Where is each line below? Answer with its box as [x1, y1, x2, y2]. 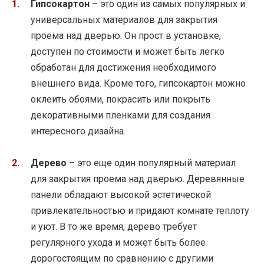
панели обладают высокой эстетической [31, 189, 211, 201]
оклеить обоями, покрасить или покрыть [31, 94, 210, 105]
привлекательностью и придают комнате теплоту [31, 205, 249, 217]
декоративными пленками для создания [31, 110, 210, 121]
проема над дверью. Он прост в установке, [31, 30, 221, 42]
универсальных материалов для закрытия [31, 14, 217, 26]
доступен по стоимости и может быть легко [31, 46, 225, 58]
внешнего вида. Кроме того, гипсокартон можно [31, 78, 246, 90]
